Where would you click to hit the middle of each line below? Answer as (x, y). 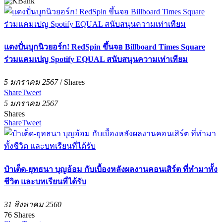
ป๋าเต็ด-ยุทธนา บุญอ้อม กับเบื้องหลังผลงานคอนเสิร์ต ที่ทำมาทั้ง (111, 169)
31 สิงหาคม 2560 (33, 204)
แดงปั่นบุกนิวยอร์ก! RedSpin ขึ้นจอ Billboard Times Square (105, 47)
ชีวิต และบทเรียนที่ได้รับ (45, 181)
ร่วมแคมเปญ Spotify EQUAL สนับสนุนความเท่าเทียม (96, 59)
